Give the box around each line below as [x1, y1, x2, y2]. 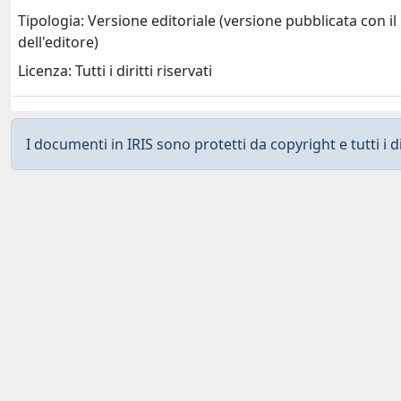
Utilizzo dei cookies [244, 377, 380, 397]
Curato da [7, 377, 81, 397]
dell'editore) [18, 32, 98, 53]
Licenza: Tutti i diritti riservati [18, 61, 212, 81]
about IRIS [140, 377, 215, 397]
